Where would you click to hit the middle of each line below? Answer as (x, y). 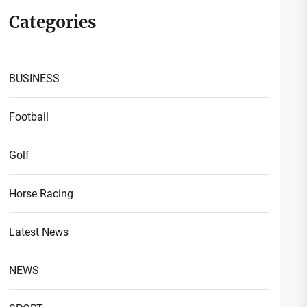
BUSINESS (35, 78)
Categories (53, 22)
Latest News (39, 232)
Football (29, 116)
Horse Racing (41, 193)
